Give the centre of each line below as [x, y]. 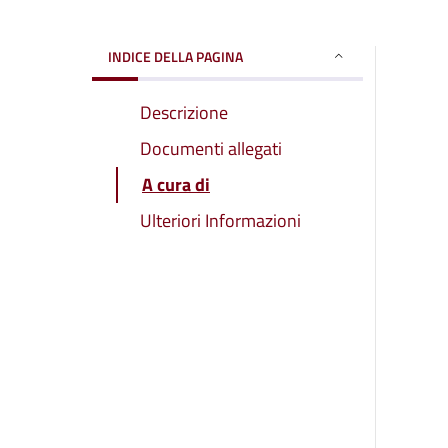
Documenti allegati [211, 148]
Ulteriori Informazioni [220, 220]
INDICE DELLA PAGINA [175, 56]
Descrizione [184, 112]
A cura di [176, 184]
